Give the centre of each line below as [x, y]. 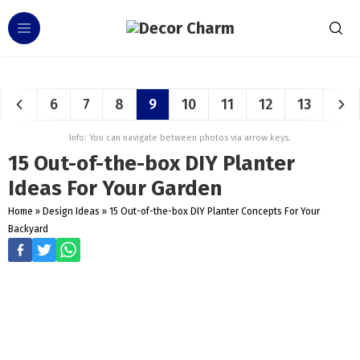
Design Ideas [71, 211]
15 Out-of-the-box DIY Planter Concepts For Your [215, 211]
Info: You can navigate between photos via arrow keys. [180, 138]
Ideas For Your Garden [115, 188]
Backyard [28, 229]
